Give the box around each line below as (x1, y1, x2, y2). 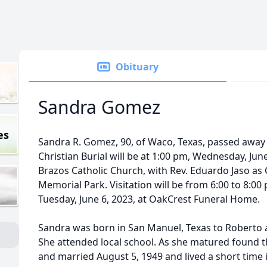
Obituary (116, 60, 159, 73)
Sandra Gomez (38, 95, 160, 119)
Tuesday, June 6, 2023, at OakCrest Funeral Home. (38, 193, 260, 206)
